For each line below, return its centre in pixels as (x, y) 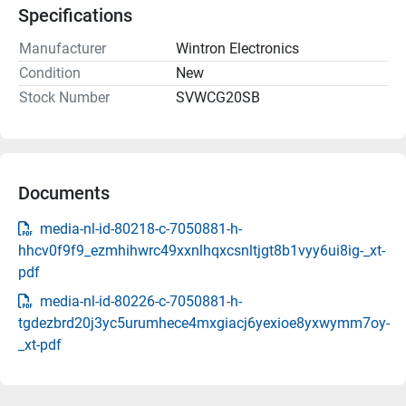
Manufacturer (63, 48)
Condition (50, 72)
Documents (64, 193)
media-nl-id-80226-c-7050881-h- (141, 301)
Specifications (75, 15)
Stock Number (64, 97)
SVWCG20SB (218, 97)
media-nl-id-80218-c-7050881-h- (141, 228)
